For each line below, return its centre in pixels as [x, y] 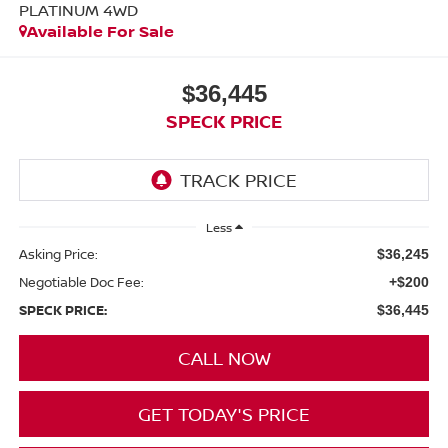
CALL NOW [224, 357]
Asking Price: [58, 253]
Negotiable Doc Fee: [81, 281]
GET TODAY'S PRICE [224, 413]
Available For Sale [100, 31]
